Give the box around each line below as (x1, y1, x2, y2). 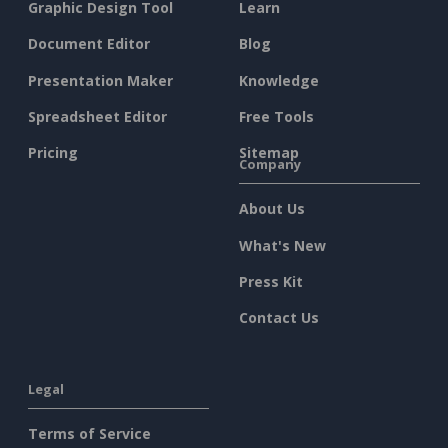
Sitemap (239, 143, 299, 163)
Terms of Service (28, 424, 151, 444)
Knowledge (239, 70, 319, 90)
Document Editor (28, 34, 150, 54)
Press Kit (239, 271, 303, 291)
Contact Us (239, 308, 319, 328)
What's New (239, 235, 326, 255)
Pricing (28, 143, 78, 163)
